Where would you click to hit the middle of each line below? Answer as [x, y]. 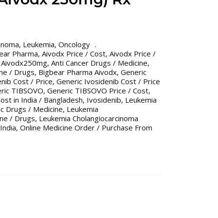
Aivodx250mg [24, 63]
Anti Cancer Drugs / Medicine [99, 63]
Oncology [74, 44]
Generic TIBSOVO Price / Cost [98, 91]
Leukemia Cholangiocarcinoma [89, 118]
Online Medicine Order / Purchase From [86, 127]
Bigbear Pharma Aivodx [78, 72]
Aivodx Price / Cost [74, 54]
